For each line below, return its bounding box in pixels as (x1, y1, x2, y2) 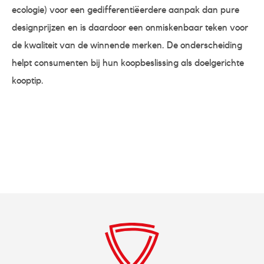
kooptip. (12, 75, 44, 85)
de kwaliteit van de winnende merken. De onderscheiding (12, 40, 242, 50)
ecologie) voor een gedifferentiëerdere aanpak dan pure (12, 5, 239, 15)
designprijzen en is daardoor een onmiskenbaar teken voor (12, 22, 248, 32)
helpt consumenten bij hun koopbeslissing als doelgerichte (12, 58, 244, 68)
